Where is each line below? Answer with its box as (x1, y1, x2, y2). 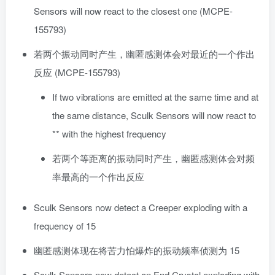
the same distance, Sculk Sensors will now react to (52, 109, 256, 122)
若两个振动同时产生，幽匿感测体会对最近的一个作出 (34, 47, 255, 61)
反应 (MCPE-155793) (34, 66, 120, 79)
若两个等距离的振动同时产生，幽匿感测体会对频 (52, 152, 255, 165)
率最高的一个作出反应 (52, 170, 144, 184)
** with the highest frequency (52, 127, 166, 141)
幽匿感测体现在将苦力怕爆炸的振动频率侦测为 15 (34, 244, 239, 257)
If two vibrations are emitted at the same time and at (52, 90, 258, 104)
